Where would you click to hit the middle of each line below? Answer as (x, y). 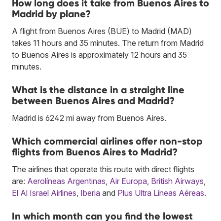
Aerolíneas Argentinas (66, 181)
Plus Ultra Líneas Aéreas (161, 193)
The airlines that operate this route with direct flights (103, 169)
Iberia (90, 193)
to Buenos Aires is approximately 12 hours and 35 (99, 55)
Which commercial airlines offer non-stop (107, 141)
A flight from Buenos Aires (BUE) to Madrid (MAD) (102, 31)
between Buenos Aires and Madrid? (93, 100)
